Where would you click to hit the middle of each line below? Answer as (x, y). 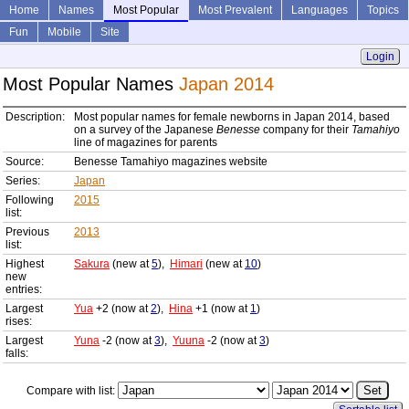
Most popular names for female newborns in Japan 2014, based (232, 117)
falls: (17, 354)
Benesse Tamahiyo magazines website (171, 162)
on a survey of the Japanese (145, 130)
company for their (306, 130)
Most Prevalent (235, 10)
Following (30, 200)
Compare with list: (73, 391)
